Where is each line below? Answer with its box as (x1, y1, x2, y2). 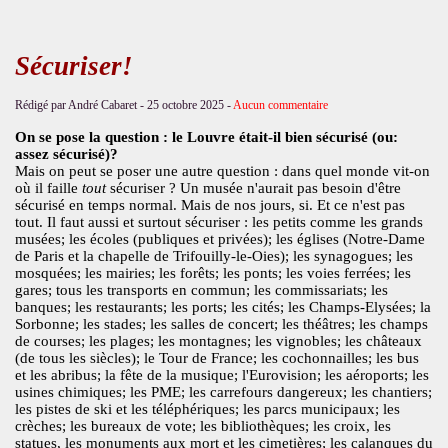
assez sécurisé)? (14, 146, 122, 163)
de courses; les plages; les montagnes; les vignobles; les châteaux (14, 333, 422, 350)
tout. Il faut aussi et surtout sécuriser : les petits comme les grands (14, 214, 423, 231)
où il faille (14, 180, 78, 197)
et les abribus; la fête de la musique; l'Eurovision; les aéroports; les (14, 367, 429, 384)
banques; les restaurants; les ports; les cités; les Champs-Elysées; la (14, 299, 431, 316)
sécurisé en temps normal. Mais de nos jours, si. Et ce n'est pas (14, 197, 405, 214)
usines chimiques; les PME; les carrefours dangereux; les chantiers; (14, 384, 432, 401)
